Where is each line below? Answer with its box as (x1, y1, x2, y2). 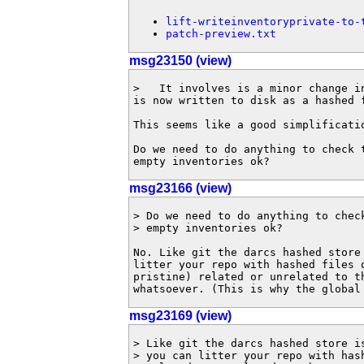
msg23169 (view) (129, 309, 232, 323)
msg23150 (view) (129, 54, 232, 67)
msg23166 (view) (129, 181, 232, 195)
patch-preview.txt (166, 28, 276, 41)
